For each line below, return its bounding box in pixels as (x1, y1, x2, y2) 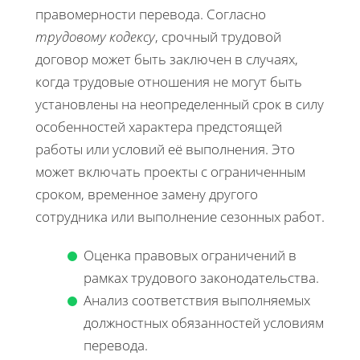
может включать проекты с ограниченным (35, 162, 305, 182)
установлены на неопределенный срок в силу (35, 95, 324, 114)
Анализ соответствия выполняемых (84, 291, 310, 310)
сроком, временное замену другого (35, 185, 258, 204)
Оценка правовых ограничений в (84, 246, 297, 265)
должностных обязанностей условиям (84, 313, 324, 333)
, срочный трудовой (155, 27, 281, 47)
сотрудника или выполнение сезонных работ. (35, 207, 325, 227)
